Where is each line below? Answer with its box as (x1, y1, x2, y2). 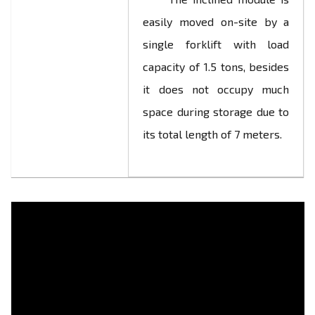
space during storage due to (143, 105, 290, 118)
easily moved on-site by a (143, 15, 290, 28)
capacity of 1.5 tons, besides (143, 60, 290, 73)
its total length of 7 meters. (143, 127, 283, 141)
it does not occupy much (143, 82, 290, 96)
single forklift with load (143, 37, 290, 51)
